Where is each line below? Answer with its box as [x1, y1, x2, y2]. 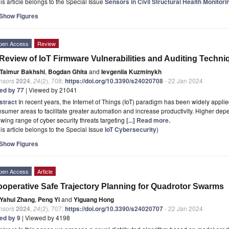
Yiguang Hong [74, 194, 114, 204]
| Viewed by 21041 [24, 85, 77, 94]
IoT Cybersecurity [105, 124, 156, 134]
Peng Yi [38, 194, 60, 204]
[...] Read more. [126, 115, 170, 125]
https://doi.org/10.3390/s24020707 [65, 203, 163, 213]
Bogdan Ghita [48, 66, 87, 76]
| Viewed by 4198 [20, 213, 70, 222]
